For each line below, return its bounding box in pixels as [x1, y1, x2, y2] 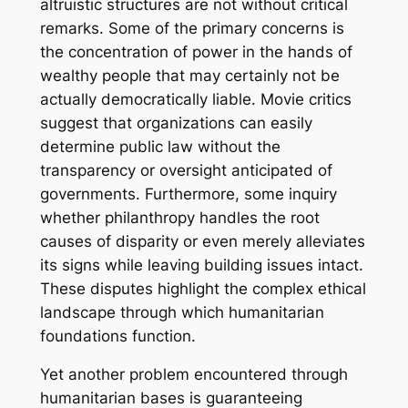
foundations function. [39, 326, 196, 345]
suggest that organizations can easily [39, 113, 312, 132]
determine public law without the [39, 137, 280, 156]
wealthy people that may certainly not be [39, 66, 340, 85]
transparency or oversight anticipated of [39, 160, 332, 179]
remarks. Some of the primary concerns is [39, 18, 344, 37]
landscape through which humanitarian [39, 302, 324, 321]
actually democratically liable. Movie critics [39, 89, 352, 108]
